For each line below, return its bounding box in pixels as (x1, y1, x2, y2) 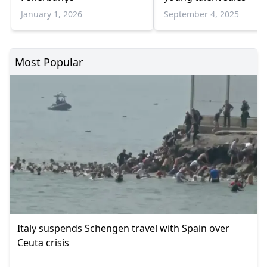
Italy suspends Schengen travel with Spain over (17, 221, 229, 235)
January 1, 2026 (21, 8, 82, 20)
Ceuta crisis (17, 235, 69, 249)
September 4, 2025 (164, 8, 239, 20)
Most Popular (15, 54, 83, 69)
